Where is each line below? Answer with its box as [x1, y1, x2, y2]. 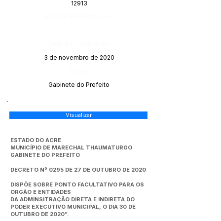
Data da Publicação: [48, 39, 110, 47]
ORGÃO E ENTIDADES [10, 188, 71, 195]
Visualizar [65, 111, 92, 118]
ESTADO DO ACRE [10, 137, 61, 144]
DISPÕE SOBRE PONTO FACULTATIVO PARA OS [10, 181, 144, 188]
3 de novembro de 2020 [43, 54, 114, 61]
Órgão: [69, 67, 89, 75]
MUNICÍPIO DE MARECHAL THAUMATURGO [10, 144, 132, 151]
